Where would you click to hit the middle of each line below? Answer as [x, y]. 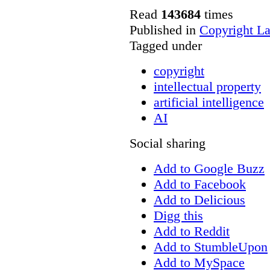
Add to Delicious [199, 199]
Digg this [178, 215]
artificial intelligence [209, 102]
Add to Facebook [200, 184]
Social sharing [168, 143]
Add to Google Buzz [209, 168]
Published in [163, 30]
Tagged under [166, 45]
